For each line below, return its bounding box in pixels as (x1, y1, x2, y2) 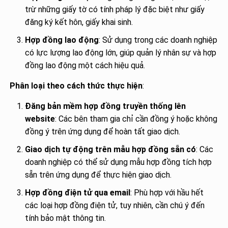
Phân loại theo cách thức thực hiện (10, 80, 143, 91)
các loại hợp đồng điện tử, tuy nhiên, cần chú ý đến (25, 200, 205, 210)
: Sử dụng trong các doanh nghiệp (99, 35, 218, 45)
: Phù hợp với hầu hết (130, 187, 204, 197)
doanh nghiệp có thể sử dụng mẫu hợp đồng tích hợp (25, 157, 212, 167)
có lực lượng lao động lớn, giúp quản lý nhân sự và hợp (25, 47, 217, 58)
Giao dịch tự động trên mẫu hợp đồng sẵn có (25, 144, 196, 154)
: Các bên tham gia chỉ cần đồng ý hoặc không (55, 113, 218, 124)
